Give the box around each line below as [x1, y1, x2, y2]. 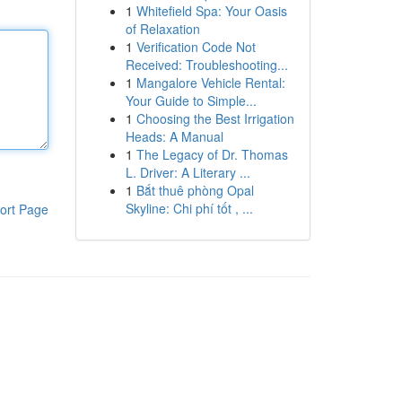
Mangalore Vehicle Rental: [135, 74, 285, 92]
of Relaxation [125, 20, 200, 38]
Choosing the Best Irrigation [135, 109, 294, 127]
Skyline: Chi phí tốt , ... [125, 199, 253, 217]
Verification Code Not [135, 38, 256, 56]
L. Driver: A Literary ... [125, 163, 250, 181]
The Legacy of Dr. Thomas [135, 145, 288, 163]
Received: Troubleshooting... [125, 56, 288, 74]
